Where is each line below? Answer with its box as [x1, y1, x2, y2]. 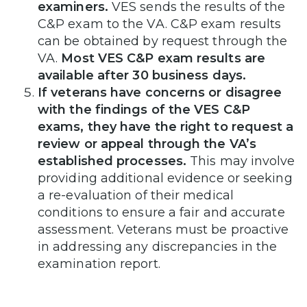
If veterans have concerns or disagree [38, 84, 282, 100]
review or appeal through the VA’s [38, 136, 256, 151]
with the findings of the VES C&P [38, 101, 250, 117]
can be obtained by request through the [38, 33, 288, 49]
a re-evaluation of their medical [38, 187, 234, 203]
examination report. [38, 256, 160, 271]
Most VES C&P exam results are [61, 50, 265, 66]
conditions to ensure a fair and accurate [38, 204, 285, 220]
